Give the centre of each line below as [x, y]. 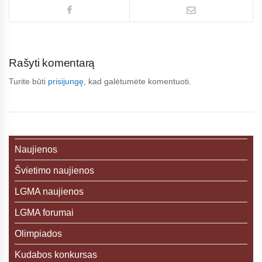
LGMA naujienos [49, 192]
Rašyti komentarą [52, 63]
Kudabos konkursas [56, 255]
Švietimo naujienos [54, 170]
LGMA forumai [44, 213]
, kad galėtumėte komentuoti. [137, 81]
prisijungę [66, 81]
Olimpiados [38, 234]
